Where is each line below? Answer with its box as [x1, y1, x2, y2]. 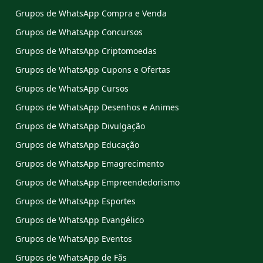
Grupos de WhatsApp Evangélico [15, 214, 144, 225]
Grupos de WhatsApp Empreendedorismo [15, 176, 180, 188]
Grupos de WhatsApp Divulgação [15, 120, 145, 131]
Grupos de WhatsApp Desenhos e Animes [15, 101, 179, 113]
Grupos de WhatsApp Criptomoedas [15, 45, 157, 56]
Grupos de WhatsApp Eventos [15, 232, 132, 244]
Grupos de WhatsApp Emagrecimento [15, 157, 164, 169]
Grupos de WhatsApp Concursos [15, 26, 143, 38]
